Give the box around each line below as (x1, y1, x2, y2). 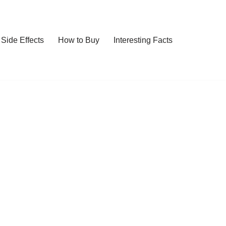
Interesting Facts (114, 36, 173, 44)
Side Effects (1, 36, 44, 44)
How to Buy (58, 36, 99, 44)
